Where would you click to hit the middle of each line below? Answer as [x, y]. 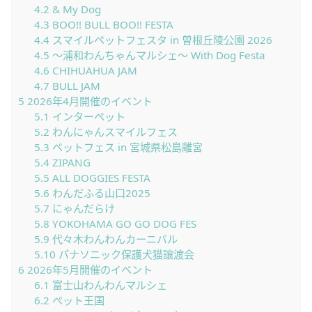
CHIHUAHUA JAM [93, 71]
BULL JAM [75, 86]
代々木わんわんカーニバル [113, 239]
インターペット [87, 117]
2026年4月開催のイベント [88, 101]
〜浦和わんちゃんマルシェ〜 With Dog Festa [157, 55]
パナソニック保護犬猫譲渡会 [125, 255]
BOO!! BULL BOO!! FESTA [111, 25]
